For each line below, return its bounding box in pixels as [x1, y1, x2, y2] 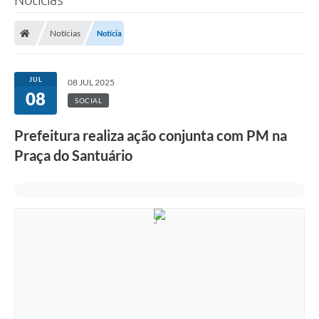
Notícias [50, 28, 80, 39]
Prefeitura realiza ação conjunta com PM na [14, 127, 287, 145]
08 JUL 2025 [68, 77, 115, 88]
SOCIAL [75, 96, 102, 105]
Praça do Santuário [14, 147, 132, 164]
